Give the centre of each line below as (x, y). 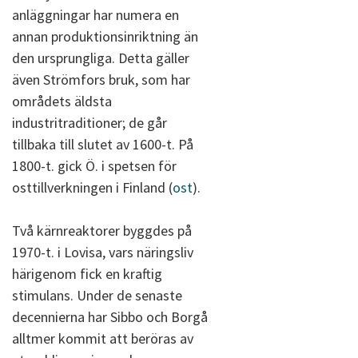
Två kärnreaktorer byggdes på (102, 231)
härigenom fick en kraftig (87, 274)
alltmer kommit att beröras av (103, 338)
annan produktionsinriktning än (105, 36)
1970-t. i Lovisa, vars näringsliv (103, 252)
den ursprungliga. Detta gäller (101, 58)
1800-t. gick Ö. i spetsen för (94, 166)
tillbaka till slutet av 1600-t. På (103, 144)
